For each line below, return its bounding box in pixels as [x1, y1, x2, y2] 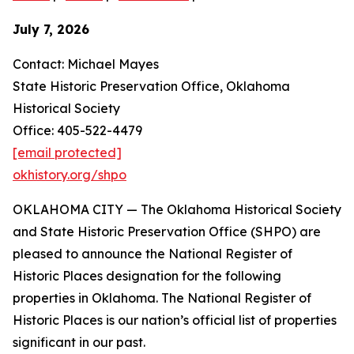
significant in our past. [13, 334, 145, 350]
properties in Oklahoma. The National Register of [13, 290, 311, 306]
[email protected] [13, 145, 122, 160]
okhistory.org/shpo [13, 167, 126, 183]
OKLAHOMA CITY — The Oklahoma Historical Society [13, 201, 341, 217]
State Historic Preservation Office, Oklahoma [13, 78, 290, 94]
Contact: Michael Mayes [13, 56, 159, 72]
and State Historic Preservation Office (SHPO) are [13, 224, 321, 239]
